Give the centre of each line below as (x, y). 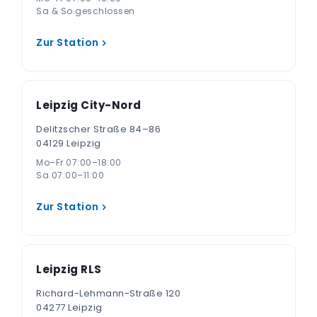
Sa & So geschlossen (86, 11)
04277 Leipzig (69, 307)
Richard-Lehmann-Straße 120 (108, 293)
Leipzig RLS (69, 269)
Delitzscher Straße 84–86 (98, 129)
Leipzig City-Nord (89, 105)
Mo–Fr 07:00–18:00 (79, 162)
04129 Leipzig (69, 143)
